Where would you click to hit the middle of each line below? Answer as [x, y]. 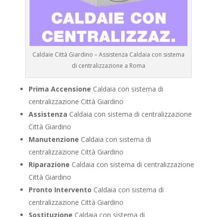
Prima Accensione [60, 89]
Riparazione [49, 164]
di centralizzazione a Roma [108, 65]
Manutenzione [54, 139]
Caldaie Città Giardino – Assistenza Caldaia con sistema [108, 54]
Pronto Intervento [60, 189]
